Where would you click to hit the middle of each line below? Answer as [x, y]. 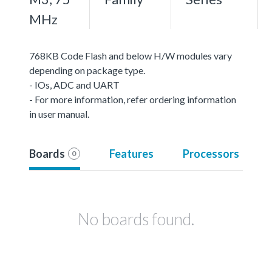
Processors [211, 153]
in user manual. [59, 114]
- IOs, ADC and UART [74, 84]
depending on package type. [87, 70]
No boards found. [136, 219]
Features [131, 153]
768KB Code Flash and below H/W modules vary [131, 55]
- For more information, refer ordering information [133, 99]
